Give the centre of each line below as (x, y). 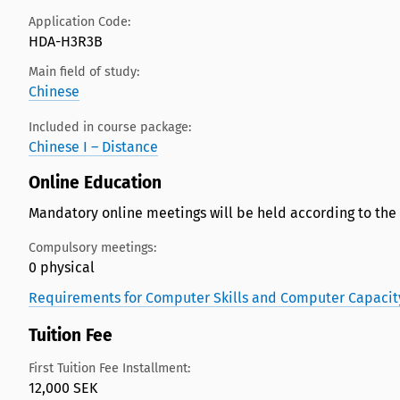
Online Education (97, 183)
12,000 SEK (63, 387)
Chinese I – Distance (93, 146)
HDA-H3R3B (66, 41)
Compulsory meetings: (92, 248)
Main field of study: (84, 72)
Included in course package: (110, 127)
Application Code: (79, 21)
